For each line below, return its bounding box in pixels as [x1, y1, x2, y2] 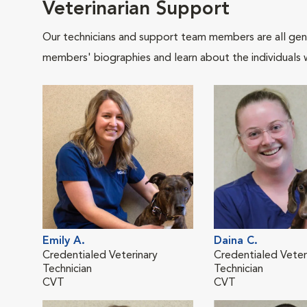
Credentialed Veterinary [42, 250, 158, 261]
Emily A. [42, 236, 85, 247]
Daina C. [214, 236, 258, 247]
